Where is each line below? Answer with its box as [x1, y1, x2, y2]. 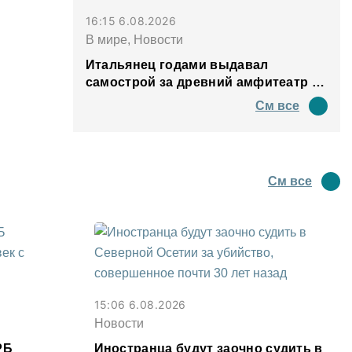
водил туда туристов [85, 92, 222, 106]
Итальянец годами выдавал [85, 57, 269, 71]
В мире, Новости [85, 32, 183, 46]
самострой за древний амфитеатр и [85, 75, 321, 89]
